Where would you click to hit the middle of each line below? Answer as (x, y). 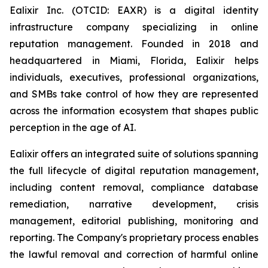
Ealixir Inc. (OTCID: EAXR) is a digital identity (134, 10)
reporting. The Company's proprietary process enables (134, 237)
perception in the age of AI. (73, 127)
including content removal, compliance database (134, 187)
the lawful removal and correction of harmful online (134, 254)
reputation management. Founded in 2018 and (134, 44)
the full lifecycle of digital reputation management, (134, 170)
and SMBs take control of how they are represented (134, 94)
